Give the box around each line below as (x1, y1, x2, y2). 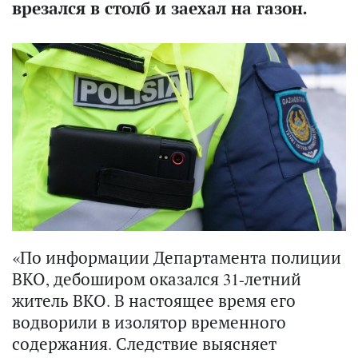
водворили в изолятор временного (12, 311, 286, 334)
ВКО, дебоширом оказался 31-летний (12, 268, 301, 291)
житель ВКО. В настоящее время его (12, 289, 296, 312)
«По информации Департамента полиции (12, 246, 341, 269)
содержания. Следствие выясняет (12, 332, 276, 356)
